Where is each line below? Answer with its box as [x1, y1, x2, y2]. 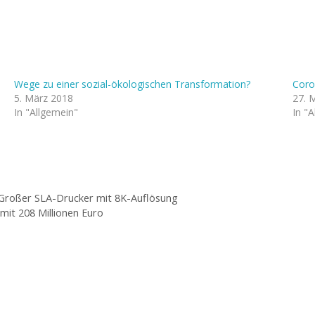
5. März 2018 [14, 91, 73, 105]
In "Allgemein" [14, 105, 78, 119]
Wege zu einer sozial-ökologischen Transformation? [14, 77, 250, 91]
